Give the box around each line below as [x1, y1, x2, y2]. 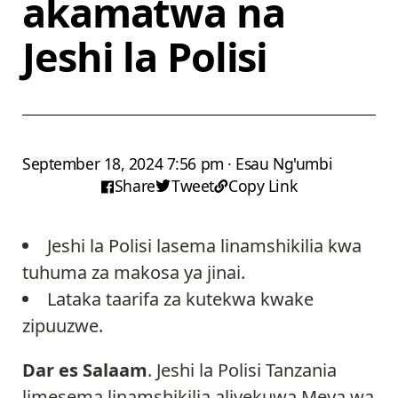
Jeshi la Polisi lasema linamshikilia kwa [47, 234, 362, 259]
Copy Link [228, 175, 298, 197]
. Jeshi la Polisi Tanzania [147, 358, 337, 383]
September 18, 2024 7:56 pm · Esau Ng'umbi [22, 153, 333, 175]
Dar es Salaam [22, 358, 147, 383]
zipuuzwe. [22, 314, 103, 338]
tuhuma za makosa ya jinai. [22, 260, 245, 285]
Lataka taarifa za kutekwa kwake [47, 287, 314, 312]
